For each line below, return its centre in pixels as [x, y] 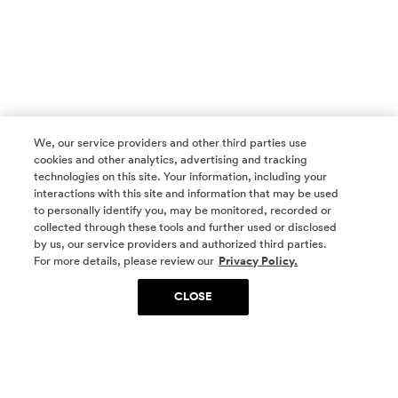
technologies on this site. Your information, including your [181, 176]
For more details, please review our [124, 261]
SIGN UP [199, 332]
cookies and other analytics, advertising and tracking [171, 159]
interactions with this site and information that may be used [187, 193]
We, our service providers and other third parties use [171, 143]
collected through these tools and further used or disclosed [186, 227]
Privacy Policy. [259, 261]
